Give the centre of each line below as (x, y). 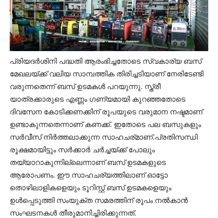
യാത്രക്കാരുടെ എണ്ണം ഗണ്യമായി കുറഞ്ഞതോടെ (98, 99)
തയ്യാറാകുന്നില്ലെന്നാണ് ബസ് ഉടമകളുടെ (88, 162)
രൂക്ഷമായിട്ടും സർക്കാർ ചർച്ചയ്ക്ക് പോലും (82, 149)
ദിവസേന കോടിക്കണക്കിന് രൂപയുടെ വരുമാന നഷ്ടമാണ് (106, 111)
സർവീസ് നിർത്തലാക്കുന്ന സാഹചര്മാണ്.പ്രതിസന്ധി (104, 137)
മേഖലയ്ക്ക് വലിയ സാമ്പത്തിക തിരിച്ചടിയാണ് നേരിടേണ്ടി (107, 73)
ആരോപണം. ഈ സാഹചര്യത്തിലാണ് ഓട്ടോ (89, 175)
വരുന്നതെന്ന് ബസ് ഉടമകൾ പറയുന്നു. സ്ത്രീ (85, 86)
